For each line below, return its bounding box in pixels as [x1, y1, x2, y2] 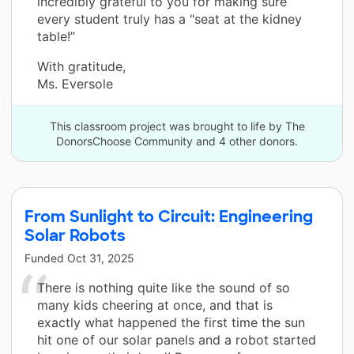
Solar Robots [24, 224, 126, 246]
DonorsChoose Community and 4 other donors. [56, 134, 298, 148]
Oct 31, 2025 [67, 250, 134, 265]
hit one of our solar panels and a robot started [37, 331, 316, 348]
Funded [24, 250, 67, 265]
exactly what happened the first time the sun [37, 314, 305, 330]
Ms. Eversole [37, 75, 113, 92]
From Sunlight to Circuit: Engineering [24, 205, 313, 227]
